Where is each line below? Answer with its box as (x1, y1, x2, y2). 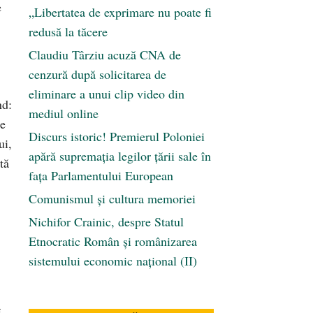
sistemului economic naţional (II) (29, 252, 197, 270)
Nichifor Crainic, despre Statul (29, 213, 184, 231)
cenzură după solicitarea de (29, 66, 166, 83)
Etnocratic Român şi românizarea (29, 233, 197, 250)
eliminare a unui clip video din (29, 85, 184, 103)
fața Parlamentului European (29, 167, 173, 184)
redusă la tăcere (29, 23, 108, 41)
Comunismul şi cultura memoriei (29, 190, 196, 208)
